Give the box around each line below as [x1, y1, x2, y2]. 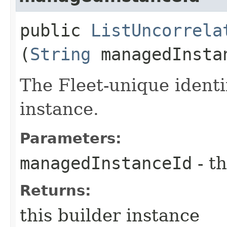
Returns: [20, 181, 91, 199]
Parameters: [20, 129, 122, 147]
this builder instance [20, 205, 200, 225]
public [20, 20, 91, 41]
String [30, 44, 91, 64]
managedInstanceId [20, 153, 192, 173]
